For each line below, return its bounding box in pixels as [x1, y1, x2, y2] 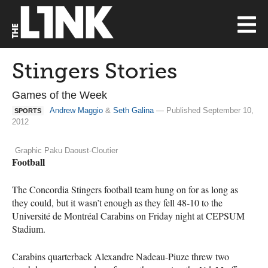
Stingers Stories [12, 58, 177, 84]
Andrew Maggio [50, 106, 103, 115]
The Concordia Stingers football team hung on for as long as [12, 182, 238, 196]
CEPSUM [206, 209, 245, 222]
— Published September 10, [154, 106, 254, 115]
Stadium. [12, 222, 45, 235]
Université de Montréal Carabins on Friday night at [12, 209, 206, 222]
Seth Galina [113, 106, 154, 115]
